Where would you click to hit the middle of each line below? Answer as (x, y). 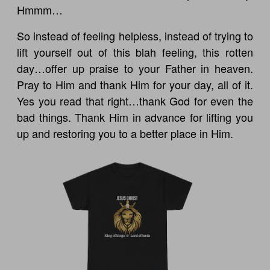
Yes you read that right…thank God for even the (135, 100)
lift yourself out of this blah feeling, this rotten (135, 52)
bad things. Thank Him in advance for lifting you (135, 117)
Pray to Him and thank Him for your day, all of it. (135, 84)
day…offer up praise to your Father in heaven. (135, 68)
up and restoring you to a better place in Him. (125, 133)
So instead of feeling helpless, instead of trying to (135, 35)
